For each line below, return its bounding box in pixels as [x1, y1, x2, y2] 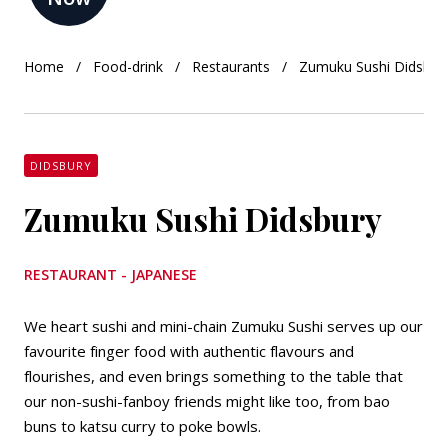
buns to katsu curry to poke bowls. [24, 416, 261, 436]
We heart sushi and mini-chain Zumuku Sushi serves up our [24, 316, 423, 336]
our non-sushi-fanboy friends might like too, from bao [24, 391, 390, 411]
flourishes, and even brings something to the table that [24, 366, 403, 386]
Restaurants [192, 57, 270, 76]
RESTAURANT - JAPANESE [24, 265, 197, 284]
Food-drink [93, 57, 163, 76]
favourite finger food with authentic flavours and [24, 341, 354, 361]
